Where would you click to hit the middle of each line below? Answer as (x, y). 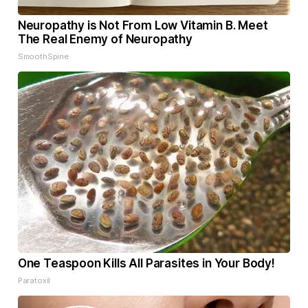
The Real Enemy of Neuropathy (105, 40)
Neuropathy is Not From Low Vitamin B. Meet (143, 26)
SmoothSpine (43, 57)
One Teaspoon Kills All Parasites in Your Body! (146, 264)
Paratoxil (34, 281)
